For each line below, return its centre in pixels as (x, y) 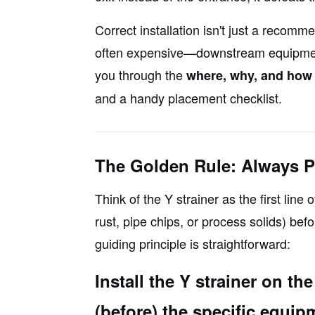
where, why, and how (249, 75)
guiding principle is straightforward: (192, 243)
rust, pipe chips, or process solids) (192, 220)
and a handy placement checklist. (188, 97)
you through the (140, 74)
